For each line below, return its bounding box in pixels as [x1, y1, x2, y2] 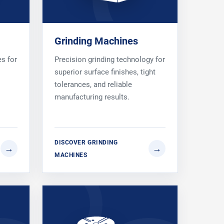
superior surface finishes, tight [54, 67, 155, 76]
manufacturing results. [54, 92, 129, 101]
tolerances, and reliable [54, 79, 132, 89]
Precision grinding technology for [54, 54, 165, 64]
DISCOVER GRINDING [54, 138, 118, 146]
